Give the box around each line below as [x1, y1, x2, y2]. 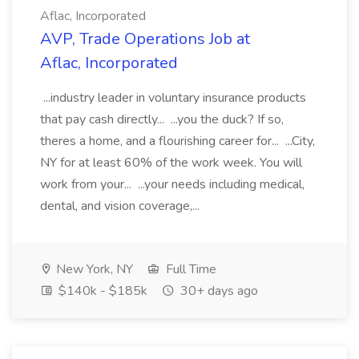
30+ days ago [177, 282, 258, 300]
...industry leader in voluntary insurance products [40, 89, 306, 107]
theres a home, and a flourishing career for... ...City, [40, 132, 315, 150]
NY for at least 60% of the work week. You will [40, 154, 302, 171]
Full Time [163, 260, 216, 278]
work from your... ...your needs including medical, [40, 175, 305, 193]
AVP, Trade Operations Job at [40, 28, 250, 50]
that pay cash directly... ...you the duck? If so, [40, 111, 284, 128]
